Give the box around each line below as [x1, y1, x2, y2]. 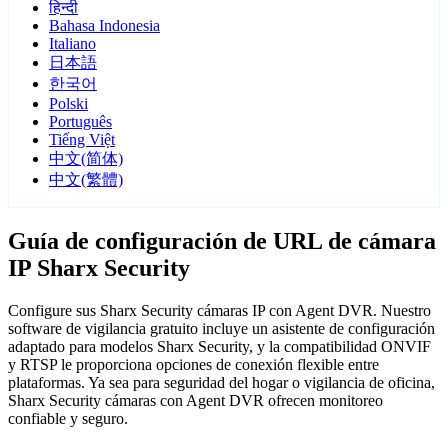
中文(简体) [49, 150, 123, 168]
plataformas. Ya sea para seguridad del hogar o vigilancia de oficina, [8, 374, 435, 392]
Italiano [49, 35, 96, 53]
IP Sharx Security [8, 255, 190, 282]
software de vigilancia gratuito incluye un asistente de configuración [8, 320, 435, 338]
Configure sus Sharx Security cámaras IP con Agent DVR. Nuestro [8, 302, 431, 320]
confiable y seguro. [8, 410, 128, 428]
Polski [49, 95, 88, 113]
